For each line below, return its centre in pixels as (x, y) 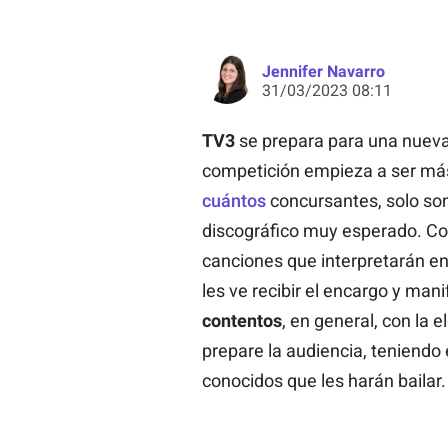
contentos (241, 320)
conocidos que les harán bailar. (323, 380)
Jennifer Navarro (323, 71)
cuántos (233, 200)
